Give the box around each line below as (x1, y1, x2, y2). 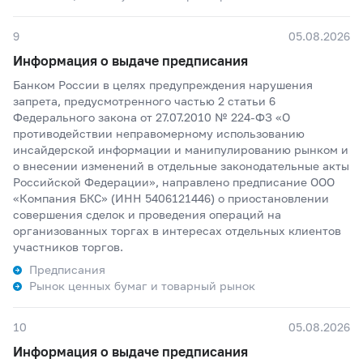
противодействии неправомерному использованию (13, 126, 305, 140)
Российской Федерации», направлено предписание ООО (13, 175, 335, 189)
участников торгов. (13, 240, 123, 254)
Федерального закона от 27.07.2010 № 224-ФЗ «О (13, 110, 290, 124)
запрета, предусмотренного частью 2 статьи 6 (13, 94, 275, 108)
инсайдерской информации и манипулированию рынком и (13, 143, 348, 156)
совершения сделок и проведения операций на (13, 207, 281, 221)
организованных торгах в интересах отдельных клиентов (13, 224, 341, 237)
